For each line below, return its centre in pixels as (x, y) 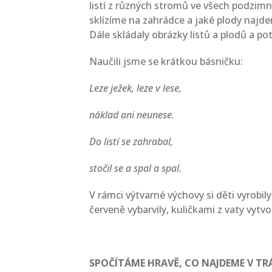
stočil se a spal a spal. (135, 168)
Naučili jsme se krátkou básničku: (166, 61)
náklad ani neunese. (132, 115)
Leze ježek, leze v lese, (135, 88)
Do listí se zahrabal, (131, 141)
